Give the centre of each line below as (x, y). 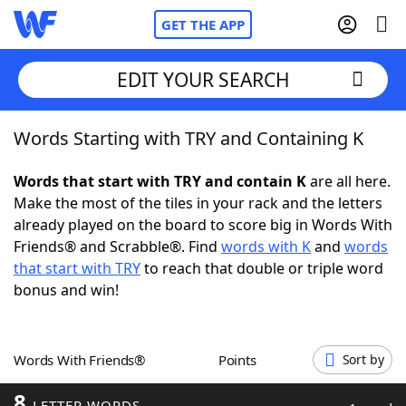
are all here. (348, 181)
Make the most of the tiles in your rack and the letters (198, 203)
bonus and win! (66, 290)
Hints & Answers (245, 335)
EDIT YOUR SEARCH (203, 79)
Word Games (97, 385)
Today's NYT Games (119, 335)
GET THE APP (203, 24)
